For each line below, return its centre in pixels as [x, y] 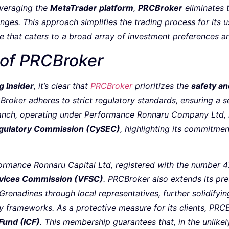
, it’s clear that [62, 86]
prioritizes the [162, 86]
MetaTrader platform [92, 8]
